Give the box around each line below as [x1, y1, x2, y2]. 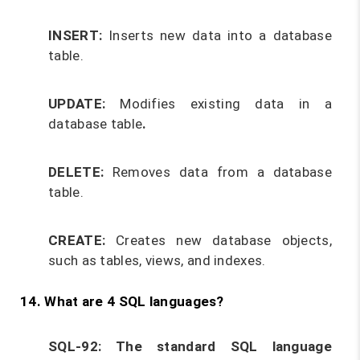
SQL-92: [48, 338, 117, 354]
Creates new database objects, [116, 232, 332, 248]
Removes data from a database [104, 164, 332, 180]
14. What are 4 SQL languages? [20, 293, 224, 309]
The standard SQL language [116, 338, 332, 354]
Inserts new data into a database [102, 27, 332, 43]
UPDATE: [48, 96, 121, 112]
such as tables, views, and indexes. [48, 252, 266, 268]
